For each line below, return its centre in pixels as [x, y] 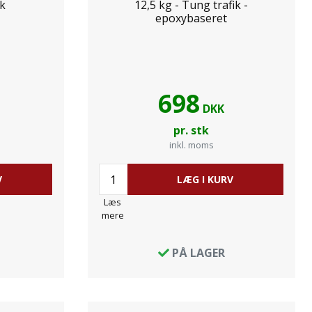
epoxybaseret [192, 18]
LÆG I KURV [205, 179]
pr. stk [192, 130]
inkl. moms [191, 145]
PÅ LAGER [197, 253]
